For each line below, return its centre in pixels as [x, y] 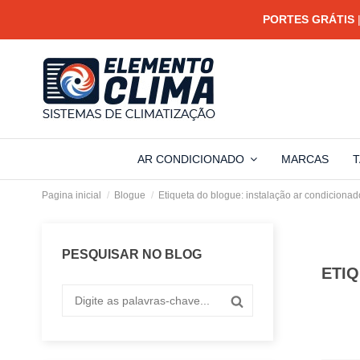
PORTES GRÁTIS [308, 19]
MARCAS [305, 159]
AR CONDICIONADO [192, 159]
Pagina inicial [72, 195]
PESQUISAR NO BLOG [132, 254]
